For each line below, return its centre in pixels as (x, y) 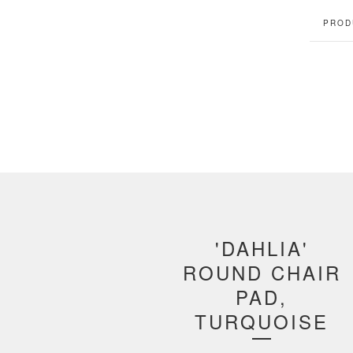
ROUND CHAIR (262, 272)
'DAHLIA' (262, 248)
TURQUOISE (262, 321)
